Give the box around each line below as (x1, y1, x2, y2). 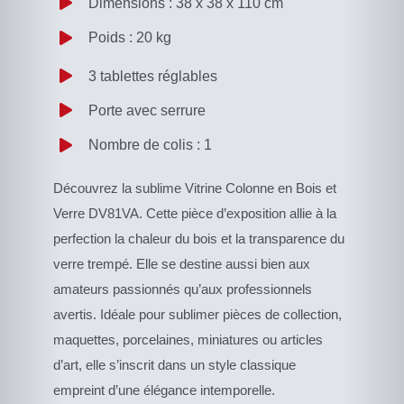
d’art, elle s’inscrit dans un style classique (53, 356, 297, 372)
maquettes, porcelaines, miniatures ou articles (53, 331, 324, 347)
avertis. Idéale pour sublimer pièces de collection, (53, 306, 343, 322)
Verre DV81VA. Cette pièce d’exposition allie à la (53, 205, 337, 221)
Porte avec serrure (87, 102, 206, 118)
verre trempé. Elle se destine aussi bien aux (53, 255, 311, 271)
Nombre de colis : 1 (87, 137, 212, 153)
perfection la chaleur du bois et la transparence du (53, 230, 345, 246)
